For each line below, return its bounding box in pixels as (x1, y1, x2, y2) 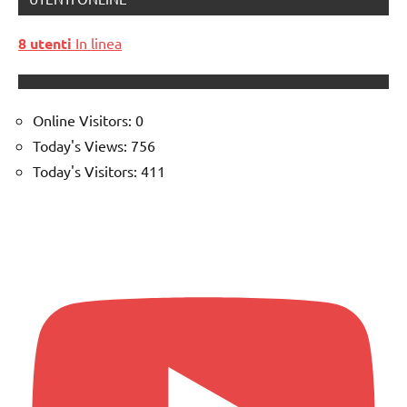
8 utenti (18, 34, 72, 54)
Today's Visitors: (33, 162, 141, 181)
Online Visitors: (33, 111, 135, 130)
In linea (72, 34, 122, 53)
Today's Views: (33, 136, 131, 155)
